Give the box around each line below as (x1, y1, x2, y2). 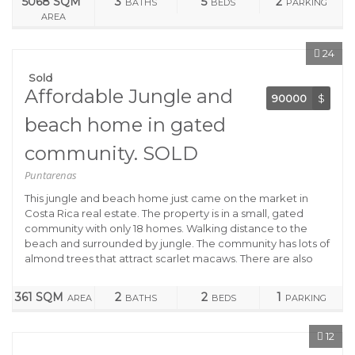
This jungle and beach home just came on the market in (25, 192, 308, 204)
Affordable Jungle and (25, 85, 233, 108)
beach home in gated (25, 113, 226, 136)
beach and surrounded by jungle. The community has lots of (25, 237, 330, 250)
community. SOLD (25, 142, 198, 165)
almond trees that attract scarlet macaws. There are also (25, 252, 313, 265)
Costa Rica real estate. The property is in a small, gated (25, 207, 303, 219)
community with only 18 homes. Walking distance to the (25, 222, 307, 235)
